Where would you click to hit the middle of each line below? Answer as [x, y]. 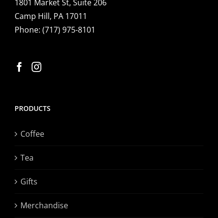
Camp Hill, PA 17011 [51, 16]
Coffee [32, 134]
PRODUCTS [33, 108]
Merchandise [44, 205]
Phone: [28, 29]
